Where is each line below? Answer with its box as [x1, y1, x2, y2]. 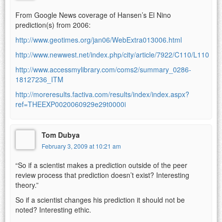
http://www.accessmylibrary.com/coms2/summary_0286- [15, 64, 191, 74]
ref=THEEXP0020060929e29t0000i [15, 99, 126, 109]
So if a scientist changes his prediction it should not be [15, 194, 185, 205]
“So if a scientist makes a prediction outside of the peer [15, 160, 187, 170]
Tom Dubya [42, 129, 80, 140]
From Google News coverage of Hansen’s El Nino [15, 9, 171, 20]
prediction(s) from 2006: [15, 19, 91, 30]
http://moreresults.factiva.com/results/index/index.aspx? [15, 89, 189, 99]
